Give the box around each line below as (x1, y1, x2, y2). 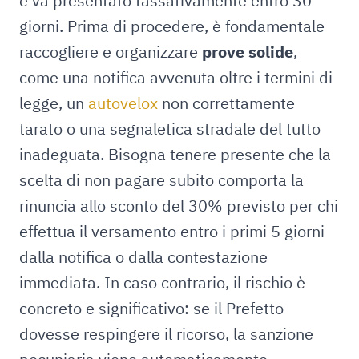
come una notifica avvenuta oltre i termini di (19, 67, 333, 88)
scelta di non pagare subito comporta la (19, 169, 304, 191)
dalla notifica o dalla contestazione (19, 246, 268, 268)
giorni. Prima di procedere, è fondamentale (19, 15, 325, 37)
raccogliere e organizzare (19, 41, 202, 63)
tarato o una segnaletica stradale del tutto (19, 118, 321, 139)
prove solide (202, 41, 293, 63)
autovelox (88, 92, 162, 114)
